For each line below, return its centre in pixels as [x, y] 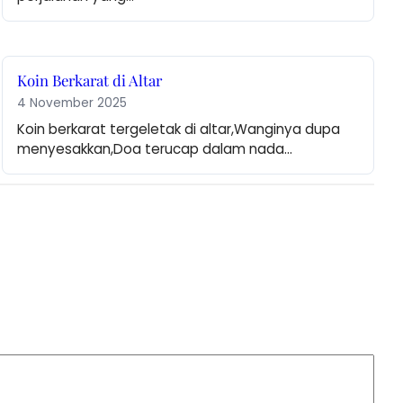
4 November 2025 [72, 103]
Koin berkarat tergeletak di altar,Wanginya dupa [179, 130]
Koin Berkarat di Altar [90, 81]
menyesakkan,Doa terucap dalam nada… [155, 149]
